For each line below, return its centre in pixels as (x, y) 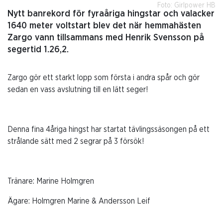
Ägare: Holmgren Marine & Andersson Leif (79, 201)
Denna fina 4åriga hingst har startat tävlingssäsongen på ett (109, 129)
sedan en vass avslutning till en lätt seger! (78, 89)
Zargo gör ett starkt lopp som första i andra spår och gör (104, 77)
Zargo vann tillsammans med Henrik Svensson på (106, 38)
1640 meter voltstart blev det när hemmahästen (104, 26)
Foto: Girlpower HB (186, 5)
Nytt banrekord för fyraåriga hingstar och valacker (111, 14)
